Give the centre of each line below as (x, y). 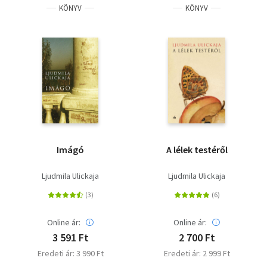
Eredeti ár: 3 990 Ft (70, 253)
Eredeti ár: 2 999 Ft (197, 253)
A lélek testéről (197, 149)
